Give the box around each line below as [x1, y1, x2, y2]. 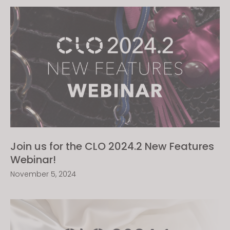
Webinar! [10, 152, 56, 167]
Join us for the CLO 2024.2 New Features [10, 139, 214, 154]
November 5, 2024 [10, 169, 76, 179]
